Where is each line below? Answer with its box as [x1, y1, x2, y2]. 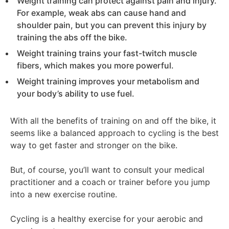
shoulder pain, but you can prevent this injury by [17, 19, 207, 30]
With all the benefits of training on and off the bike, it [10, 115, 216, 126]
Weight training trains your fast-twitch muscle [17, 48, 197, 58]
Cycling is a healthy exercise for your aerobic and [10, 213, 203, 224]
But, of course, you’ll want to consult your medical [10, 164, 204, 175]
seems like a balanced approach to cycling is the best [10, 127, 219, 138]
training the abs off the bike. [17, 32, 129, 42]
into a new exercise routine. [10, 189, 120, 199]
